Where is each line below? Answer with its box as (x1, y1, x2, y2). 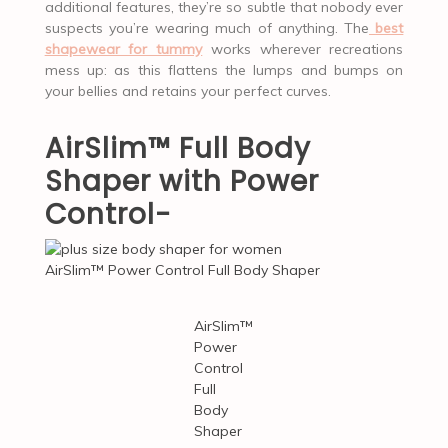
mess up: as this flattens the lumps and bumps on (44, 60, 404, 79)
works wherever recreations (202, 39, 404, 58)
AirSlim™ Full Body (44, 128, 311, 168)
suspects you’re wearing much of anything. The (44, 18, 369, 37)
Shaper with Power (44, 161, 319, 201)
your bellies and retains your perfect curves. (44, 81, 331, 100)
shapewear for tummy (44, 39, 203, 58)
